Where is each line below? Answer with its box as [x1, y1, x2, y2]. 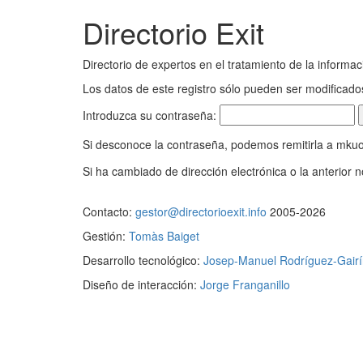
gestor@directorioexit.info [135, 203, 267, 220]
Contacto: [83, 203, 135, 220]
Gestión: [83, 228, 129, 244]
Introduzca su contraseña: [83, 107, 220, 123]
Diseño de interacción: [83, 276, 200, 293]
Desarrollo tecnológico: [83, 252, 203, 268]
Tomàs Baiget [129, 228, 199, 244]
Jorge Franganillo [200, 276, 290, 293]
